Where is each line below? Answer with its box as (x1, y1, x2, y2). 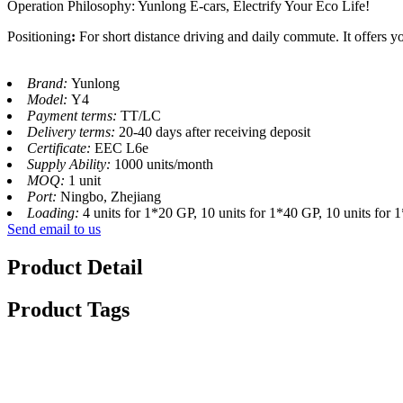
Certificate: (27, 139, 94, 156)
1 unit (68, 172, 101, 188)
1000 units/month (114, 156, 213, 172)
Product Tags (7, 297, 130, 321)
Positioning (7, 28, 71, 44)
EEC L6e (94, 139, 148, 156)
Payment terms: (27, 107, 121, 123)
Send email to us (7, 220, 101, 237)
